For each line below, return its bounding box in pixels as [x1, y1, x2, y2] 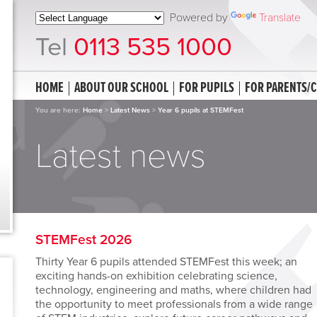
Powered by [164, 11, 231, 25]
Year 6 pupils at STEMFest [158, 106, 243, 115]
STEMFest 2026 [35, 231, 132, 248]
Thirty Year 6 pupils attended [35, 255, 177, 269]
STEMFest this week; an [180, 255, 297, 269]
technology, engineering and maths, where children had [35, 283, 311, 297]
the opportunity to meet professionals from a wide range [35, 297, 313, 311]
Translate [259, 11, 301, 25]
